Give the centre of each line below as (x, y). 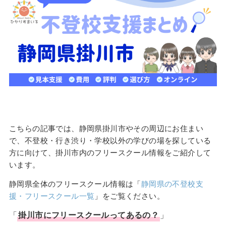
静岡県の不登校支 (172, 184)
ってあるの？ (134, 215)
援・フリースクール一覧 (52, 196)
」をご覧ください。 (129, 196)
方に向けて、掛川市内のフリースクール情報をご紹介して (110, 153)
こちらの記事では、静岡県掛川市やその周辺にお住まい (106, 128)
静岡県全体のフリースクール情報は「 (75, 184)
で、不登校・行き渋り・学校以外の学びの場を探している (110, 140)
